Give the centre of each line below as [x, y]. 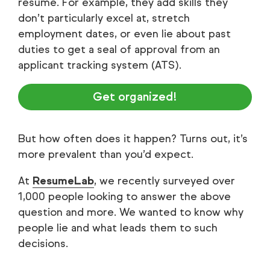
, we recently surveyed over [165, 181]
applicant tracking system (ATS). [100, 65]
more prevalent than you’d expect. [106, 155]
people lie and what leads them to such [118, 228]
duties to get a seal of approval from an [119, 50]
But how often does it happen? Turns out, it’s [133, 139]
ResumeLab [63, 181]
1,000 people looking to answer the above [124, 197]
